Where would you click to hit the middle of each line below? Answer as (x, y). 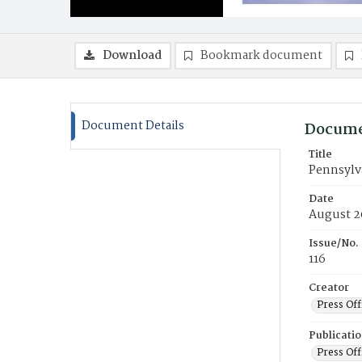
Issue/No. (334, 244)
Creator (329, 288)
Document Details (133, 126)
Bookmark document (261, 56)
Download (132, 56)
